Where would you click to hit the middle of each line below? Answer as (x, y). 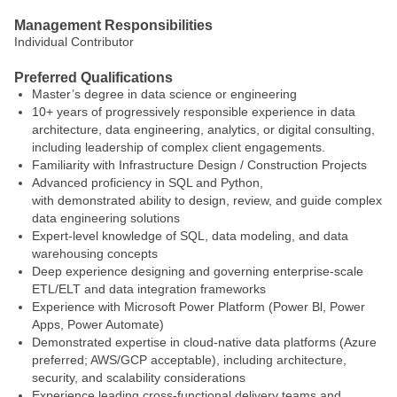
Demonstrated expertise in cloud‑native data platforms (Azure (204, 342)
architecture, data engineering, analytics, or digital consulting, (203, 129)
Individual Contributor (74, 42)
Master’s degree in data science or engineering (166, 94)
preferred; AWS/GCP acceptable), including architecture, (189, 360)
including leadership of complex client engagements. (180, 147)
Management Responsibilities (113, 25)
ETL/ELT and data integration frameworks (151, 289)
